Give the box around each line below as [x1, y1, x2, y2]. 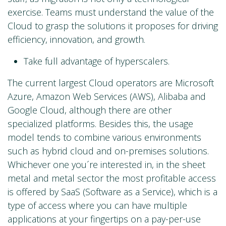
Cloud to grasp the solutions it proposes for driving [8, 20, 218, 32]
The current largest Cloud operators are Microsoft [8, 77, 214, 89]
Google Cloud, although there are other [8, 104, 172, 117]
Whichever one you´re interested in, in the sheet [8, 158, 205, 171]
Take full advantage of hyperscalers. [24, 55, 169, 68]
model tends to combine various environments [8, 131, 201, 144]
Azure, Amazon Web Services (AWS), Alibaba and [8, 90, 206, 103]
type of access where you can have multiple [8, 199, 187, 212]
